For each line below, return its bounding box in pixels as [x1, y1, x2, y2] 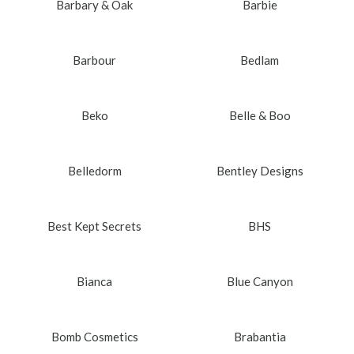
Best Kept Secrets [47, 218, 141, 233]
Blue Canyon [226, 273, 293, 288]
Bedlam [240, 52, 279, 67]
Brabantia [233, 329, 286, 344]
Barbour [73, 52, 116, 67]
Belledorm [67, 163, 122, 178]
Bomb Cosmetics [51, 329, 138, 344]
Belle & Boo [228, 107, 291, 122]
